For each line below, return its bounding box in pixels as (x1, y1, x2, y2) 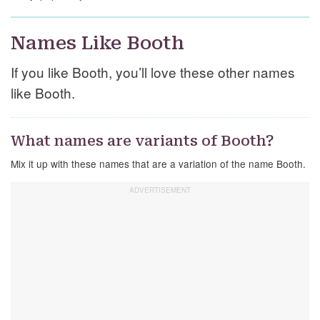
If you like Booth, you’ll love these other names (11, 62, 295, 82)
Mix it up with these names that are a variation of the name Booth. (11, 156, 306, 171)
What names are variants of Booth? (11, 132, 274, 150)
